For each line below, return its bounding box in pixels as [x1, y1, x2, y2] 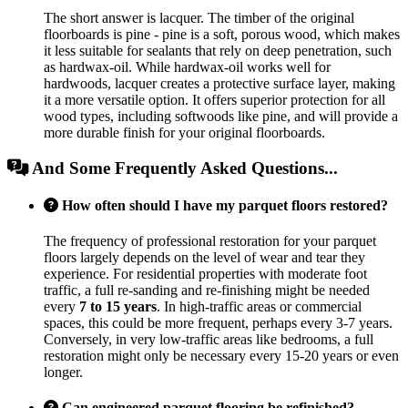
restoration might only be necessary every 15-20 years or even [44, 348, 399, 364]
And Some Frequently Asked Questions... [28, 158, 338, 178]
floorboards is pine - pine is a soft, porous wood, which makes [44, 25, 400, 42]
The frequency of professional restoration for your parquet [44, 233, 376, 250]
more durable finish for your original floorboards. [44, 124, 325, 140]
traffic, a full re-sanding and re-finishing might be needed [44, 282, 370, 299]
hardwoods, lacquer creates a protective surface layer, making [44, 75, 395, 91]
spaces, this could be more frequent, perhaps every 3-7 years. [44, 315, 393, 331]
